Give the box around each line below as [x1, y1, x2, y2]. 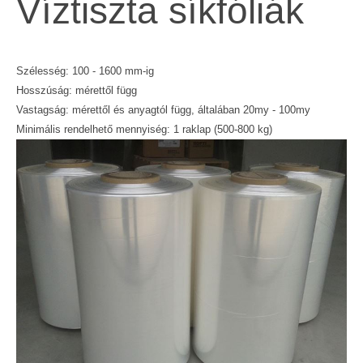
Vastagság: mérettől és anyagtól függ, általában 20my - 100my [16, 103, 310, 116]
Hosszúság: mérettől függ [16, 83, 137, 96]
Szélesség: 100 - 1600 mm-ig [16, 64, 154, 77]
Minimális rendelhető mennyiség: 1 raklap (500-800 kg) [16, 122, 272, 135]
